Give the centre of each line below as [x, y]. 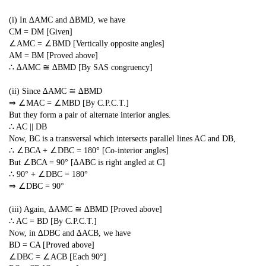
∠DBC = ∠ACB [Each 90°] [58, 257]
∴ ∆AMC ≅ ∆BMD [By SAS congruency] [81, 68]
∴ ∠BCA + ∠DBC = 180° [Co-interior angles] [89, 150]
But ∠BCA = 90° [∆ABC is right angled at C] [87, 162]
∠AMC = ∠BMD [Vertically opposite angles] [87, 44]
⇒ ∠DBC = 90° [37, 186]
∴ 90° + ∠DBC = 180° [48, 174]
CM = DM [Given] [41, 32]
